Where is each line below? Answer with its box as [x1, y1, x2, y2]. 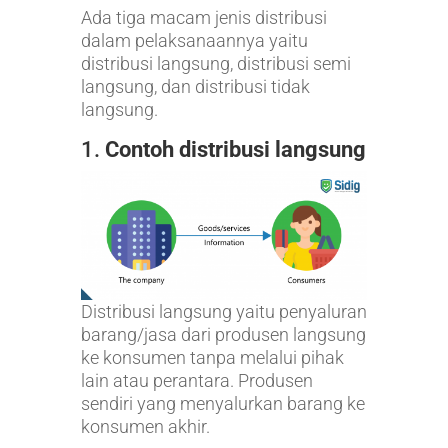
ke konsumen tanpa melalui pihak [80, 346, 344, 368]
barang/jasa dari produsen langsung [80, 323, 366, 345]
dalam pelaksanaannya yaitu [80, 29, 308, 51]
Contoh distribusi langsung [104, 136, 366, 162]
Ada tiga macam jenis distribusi [80, 6, 327, 28]
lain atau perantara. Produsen [80, 369, 313, 391]
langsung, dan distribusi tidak [80, 75, 310, 97]
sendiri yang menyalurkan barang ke [80, 392, 365, 414]
